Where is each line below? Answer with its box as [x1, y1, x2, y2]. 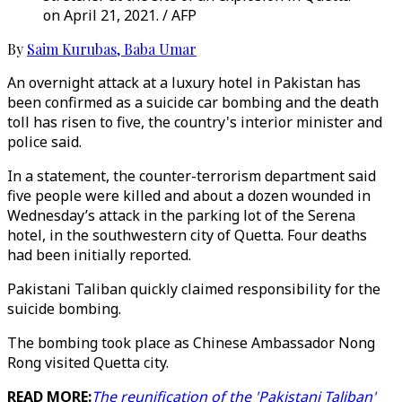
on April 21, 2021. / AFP [43, 5, 197, 25]
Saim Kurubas [27, 39, 117, 58]
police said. [7, 132, 82, 152]
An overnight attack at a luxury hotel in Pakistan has [7, 73, 361, 92]
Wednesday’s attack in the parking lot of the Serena [7, 205, 355, 225]
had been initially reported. [7, 245, 191, 265]
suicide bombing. [7, 299, 121, 319]
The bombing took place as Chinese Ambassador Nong [7, 333, 375, 353]
